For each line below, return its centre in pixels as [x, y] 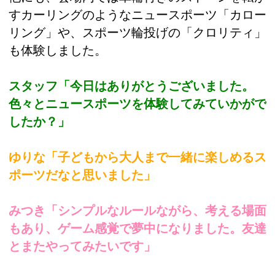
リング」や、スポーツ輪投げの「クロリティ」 [137, 32]
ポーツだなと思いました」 [82, 175]
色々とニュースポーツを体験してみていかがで [137, 103]
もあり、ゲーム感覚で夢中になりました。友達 [137, 228]
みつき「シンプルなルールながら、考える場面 [137, 210]
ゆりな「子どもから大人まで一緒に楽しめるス [137, 157]
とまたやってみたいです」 [82, 246]
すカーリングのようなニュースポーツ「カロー [137, 14]
